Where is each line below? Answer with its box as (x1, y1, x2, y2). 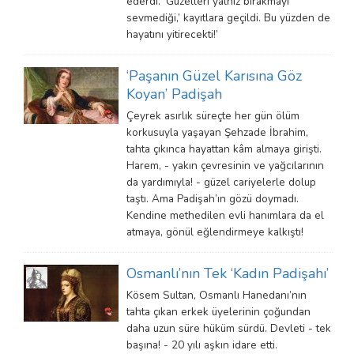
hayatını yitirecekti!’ (126, 27, 218, 42)
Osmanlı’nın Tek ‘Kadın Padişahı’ (126, 264, 329, 283)
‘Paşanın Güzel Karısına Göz (126, 66, 302, 85)
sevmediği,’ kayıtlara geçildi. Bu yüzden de (126, 10, 330, 25)
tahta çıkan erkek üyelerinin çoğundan (126, 304, 311, 319)
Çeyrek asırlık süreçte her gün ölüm (126, 108, 299, 123)
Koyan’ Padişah (126, 85, 222, 104)
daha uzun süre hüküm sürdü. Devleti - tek (126, 321, 331, 336)
